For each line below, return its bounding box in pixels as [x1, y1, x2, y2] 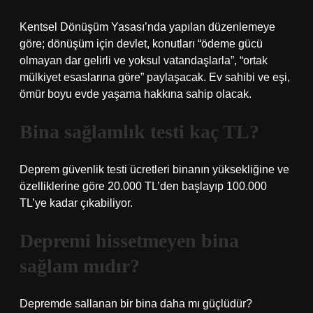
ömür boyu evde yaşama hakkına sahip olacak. [20, 88, 252, 100]
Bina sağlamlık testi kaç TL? [20, 121, 259, 143]
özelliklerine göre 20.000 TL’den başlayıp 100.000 [20, 180, 267, 192]
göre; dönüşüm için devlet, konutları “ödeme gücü [20, 38, 263, 50]
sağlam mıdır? [20, 255, 140, 277]
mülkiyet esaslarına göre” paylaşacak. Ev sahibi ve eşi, [20, 71, 290, 83]
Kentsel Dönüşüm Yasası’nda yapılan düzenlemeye [20, 21, 275, 33]
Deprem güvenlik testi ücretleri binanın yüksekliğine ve [20, 163, 289, 175]
